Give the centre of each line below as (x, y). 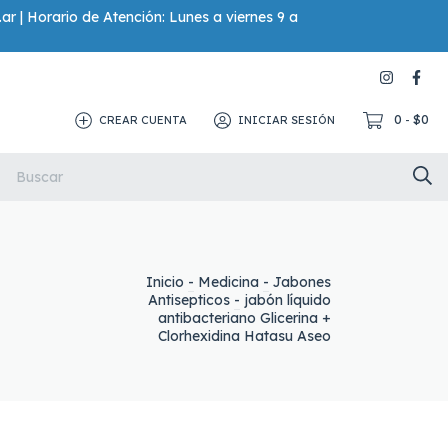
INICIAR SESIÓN (287, 119)
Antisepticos (189, 299)
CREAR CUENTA (143, 119)
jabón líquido (287, 299)
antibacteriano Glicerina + (244, 317)
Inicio (165, 281)
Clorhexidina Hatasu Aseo (244, 335)
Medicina (228, 281)
